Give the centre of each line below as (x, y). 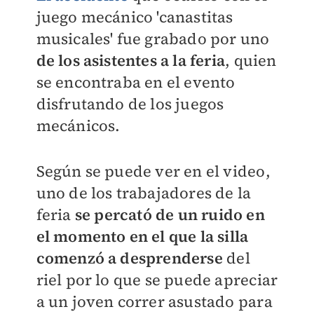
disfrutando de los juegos (130, 104)
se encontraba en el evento (136, 82)
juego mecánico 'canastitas (135, 17)
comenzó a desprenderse (129, 258)
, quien (251, 61)
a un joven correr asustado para (154, 302)
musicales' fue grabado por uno (153, 39)
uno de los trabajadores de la (144, 193)
